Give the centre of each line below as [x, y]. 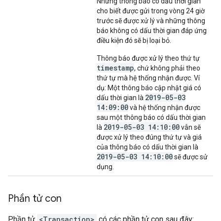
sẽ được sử [190, 157]
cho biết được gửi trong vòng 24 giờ [151, 11]
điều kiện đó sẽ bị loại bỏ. [134, 40]
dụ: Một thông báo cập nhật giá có [149, 88]
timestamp [115, 68]
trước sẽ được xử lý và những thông [151, 21]
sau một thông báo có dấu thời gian [151, 117]
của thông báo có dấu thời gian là [147, 147]
